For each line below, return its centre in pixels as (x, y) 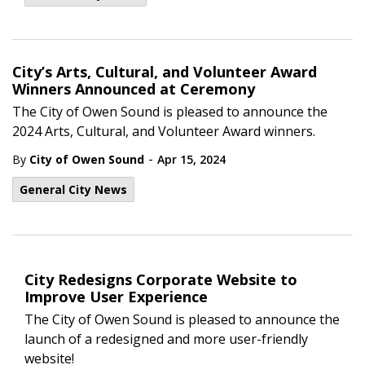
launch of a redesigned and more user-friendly (166, 339)
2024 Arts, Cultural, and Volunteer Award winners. (164, 131)
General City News (73, 189)
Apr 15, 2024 (191, 159)
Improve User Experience (116, 297)
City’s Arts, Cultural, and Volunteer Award (165, 72)
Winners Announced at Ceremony (134, 89)
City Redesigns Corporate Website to (161, 279)
